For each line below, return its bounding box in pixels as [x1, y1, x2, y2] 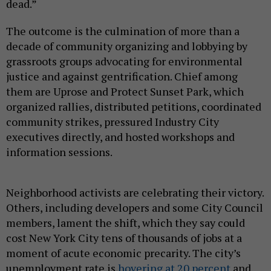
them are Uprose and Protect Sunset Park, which [6, 83, 244, 99]
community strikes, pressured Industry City [6, 114, 219, 129]
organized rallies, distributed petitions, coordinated [6, 99, 261, 114]
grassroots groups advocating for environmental [6, 53, 243, 68]
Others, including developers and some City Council [6, 200, 263, 215]
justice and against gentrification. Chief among [6, 68, 238, 83]
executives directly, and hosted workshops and [6, 129, 235, 144]
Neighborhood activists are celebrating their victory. [6, 184, 264, 200]
